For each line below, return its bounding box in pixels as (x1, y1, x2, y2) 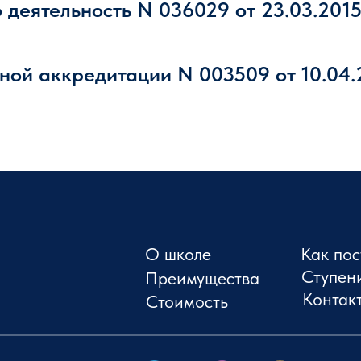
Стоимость (146, 291, 228, 312)
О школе (145, 243, 211, 264)
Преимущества (145, 267, 259, 288)
